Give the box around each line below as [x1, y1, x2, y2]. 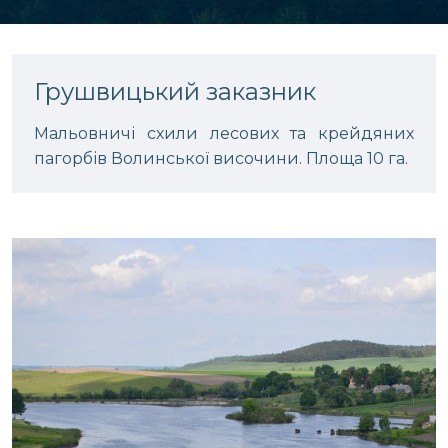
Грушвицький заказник [34, 77, 316, 106]
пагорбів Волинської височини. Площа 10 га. [34, 149, 408, 168]
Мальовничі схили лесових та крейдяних [34, 124, 414, 143]
